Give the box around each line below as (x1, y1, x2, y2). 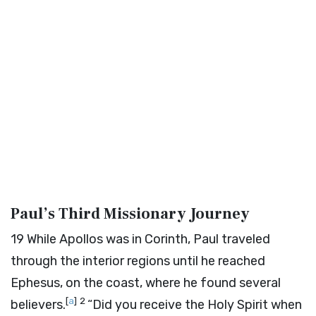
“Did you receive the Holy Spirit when (87, 297, 302, 312)
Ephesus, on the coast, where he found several (11, 275, 281, 291)
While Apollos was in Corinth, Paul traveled (27, 231, 270, 247)
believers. (11, 297, 66, 312)
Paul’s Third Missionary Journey (11, 204, 250, 224)
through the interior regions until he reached (11, 253, 265, 269)
